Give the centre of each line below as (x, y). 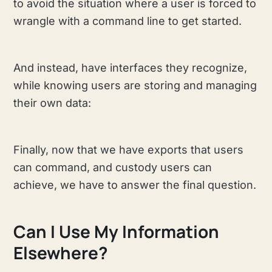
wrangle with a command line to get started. (128, 21)
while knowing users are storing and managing (135, 86)
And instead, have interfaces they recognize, (131, 68)
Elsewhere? (61, 252)
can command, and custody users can (113, 168)
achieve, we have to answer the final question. (135, 185)
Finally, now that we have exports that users (129, 150)
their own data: (53, 103)
